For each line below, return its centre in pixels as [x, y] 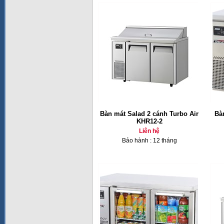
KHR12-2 [149, 121]
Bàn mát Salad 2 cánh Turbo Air [149, 114]
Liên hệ [149, 131]
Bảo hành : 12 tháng [149, 140]
